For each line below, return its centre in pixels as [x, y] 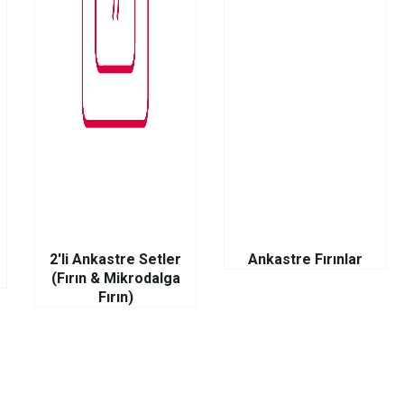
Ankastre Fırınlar [305, 260]
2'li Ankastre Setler [115, 260]
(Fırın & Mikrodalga [115, 279]
